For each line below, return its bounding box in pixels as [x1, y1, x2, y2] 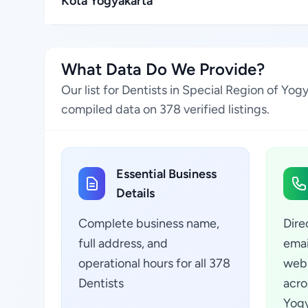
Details [116, 186, 155, 201]
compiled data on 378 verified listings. [61, 102, 269, 117]
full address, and [78, 236, 168, 251]
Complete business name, [78, 216, 219, 231]
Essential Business [116, 166, 217, 181]
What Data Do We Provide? [61, 59, 265, 79]
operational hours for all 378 [78, 256, 230, 271]
